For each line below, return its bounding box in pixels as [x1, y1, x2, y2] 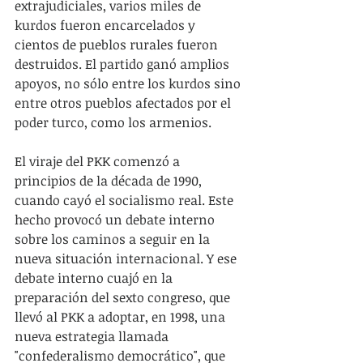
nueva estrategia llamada [15, 327, 172, 345]
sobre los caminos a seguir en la [15, 229, 213, 248]
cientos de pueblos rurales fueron [15, 35, 221, 53]
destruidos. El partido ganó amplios [15, 54, 233, 73]
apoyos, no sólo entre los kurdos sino [15, 74, 244, 92]
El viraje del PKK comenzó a [15, 152, 183, 170]
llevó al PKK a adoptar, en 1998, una [15, 307, 228, 326]
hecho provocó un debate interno [15, 210, 218, 228]
